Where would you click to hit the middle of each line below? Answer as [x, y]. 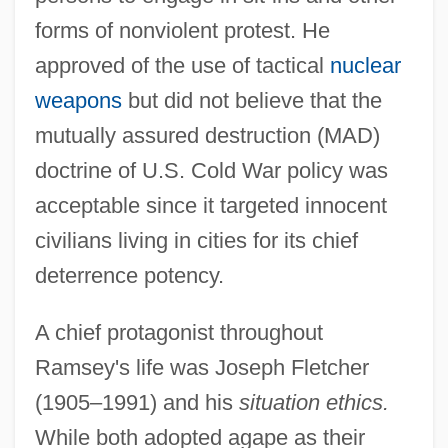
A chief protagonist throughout [178, 333]
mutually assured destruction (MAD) [207, 136]
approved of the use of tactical [182, 66]
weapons [78, 101]
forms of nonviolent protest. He [182, 31]
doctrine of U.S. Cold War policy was [211, 171]
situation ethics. [313, 403]
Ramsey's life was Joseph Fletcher [201, 368]
